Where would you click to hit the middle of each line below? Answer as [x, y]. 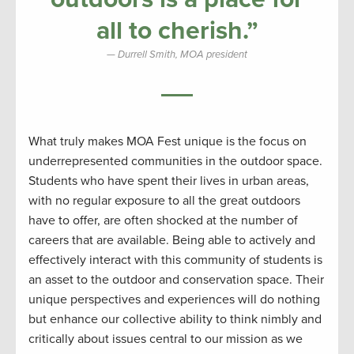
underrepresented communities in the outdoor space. [175, 162]
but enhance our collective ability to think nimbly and [175, 320]
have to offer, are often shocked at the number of [163, 221]
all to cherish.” [177, 31]
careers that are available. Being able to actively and [172, 241]
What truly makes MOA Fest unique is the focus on [168, 142]
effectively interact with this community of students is [175, 260]
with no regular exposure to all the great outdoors [164, 201]
